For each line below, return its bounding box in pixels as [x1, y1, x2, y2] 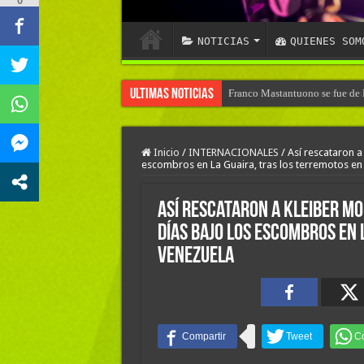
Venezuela [157, 245, 234, 269]
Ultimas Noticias [129, 87, 214, 103]
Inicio [150, 146, 180, 159]
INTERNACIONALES [188, 146, 279, 159]
